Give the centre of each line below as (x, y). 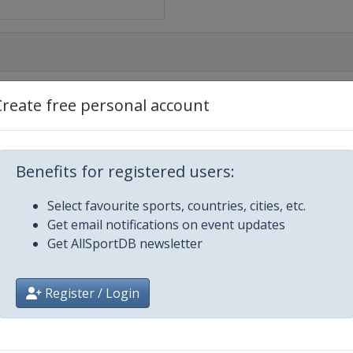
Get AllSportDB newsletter (125, 243)
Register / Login (91, 293)
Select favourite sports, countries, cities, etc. (176, 206)
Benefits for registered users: (125, 171)
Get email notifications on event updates (166, 225)
